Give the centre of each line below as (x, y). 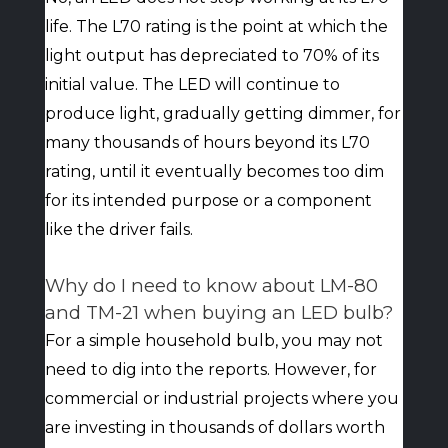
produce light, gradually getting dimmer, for (222, 113)
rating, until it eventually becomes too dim (214, 171)
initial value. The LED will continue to (192, 84)
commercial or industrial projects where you (221, 398)
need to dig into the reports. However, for (210, 369)
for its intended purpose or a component (208, 200)
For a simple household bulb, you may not (213, 340)
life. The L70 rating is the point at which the (216, 26)
